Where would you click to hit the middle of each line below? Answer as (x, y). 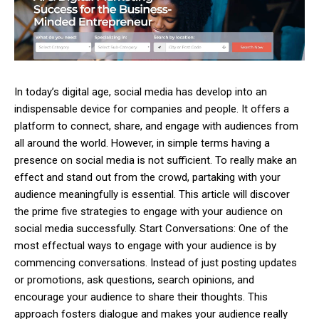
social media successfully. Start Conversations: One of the (151, 228)
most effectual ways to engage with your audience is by (145, 245)
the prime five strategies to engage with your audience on (148, 211)
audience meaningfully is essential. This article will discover (152, 194)
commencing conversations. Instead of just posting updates (156, 262)
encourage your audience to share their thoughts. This (141, 297)
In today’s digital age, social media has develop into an (141, 91)
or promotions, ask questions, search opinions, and (134, 279)
